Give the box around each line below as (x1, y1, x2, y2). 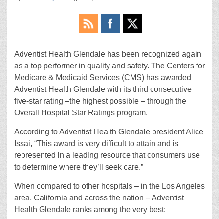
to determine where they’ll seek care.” (14, 163, 143, 171)
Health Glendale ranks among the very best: (14, 205, 166, 214)
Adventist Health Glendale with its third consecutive (14, 85, 192, 93)
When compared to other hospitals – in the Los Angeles (14, 182, 205, 190)
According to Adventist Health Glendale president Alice (14, 128, 203, 136)
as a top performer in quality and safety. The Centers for (14, 62, 205, 70)
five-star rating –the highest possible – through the (14, 97, 186, 105)
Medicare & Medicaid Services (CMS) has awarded (14, 73, 191, 82)
